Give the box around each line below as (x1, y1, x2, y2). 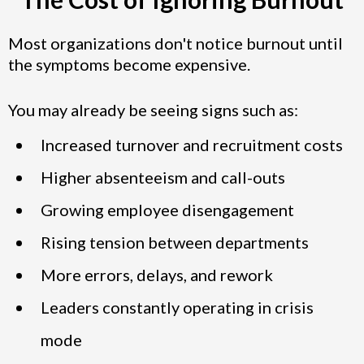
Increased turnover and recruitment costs (41, 134, 343, 154)
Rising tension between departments (41, 232, 309, 252)
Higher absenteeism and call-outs (41, 167, 285, 187)
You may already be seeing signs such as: (8, 99, 298, 119)
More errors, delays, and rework (41, 264, 273, 284)
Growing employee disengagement (41, 199, 294, 219)
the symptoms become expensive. (8, 54, 250, 74)
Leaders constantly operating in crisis (41, 297, 314, 317)
